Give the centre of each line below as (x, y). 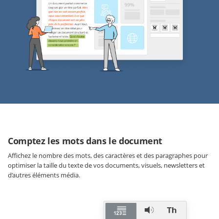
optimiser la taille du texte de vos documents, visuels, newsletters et (106, 165)
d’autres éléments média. (44, 175)
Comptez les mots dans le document (85, 141)
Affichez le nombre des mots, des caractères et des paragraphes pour (108, 156)
